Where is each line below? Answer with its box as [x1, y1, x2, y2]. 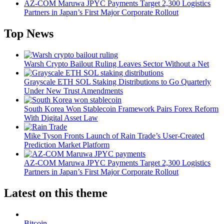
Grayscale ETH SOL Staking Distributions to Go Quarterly [24, 77, 211, 86]
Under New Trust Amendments [24, 86, 123, 95]
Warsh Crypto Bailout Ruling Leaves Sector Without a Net [24, 59, 209, 68]
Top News [4, 27, 53, 40]
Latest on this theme [4, 186, 107, 199]
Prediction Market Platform [24, 140, 109, 149]
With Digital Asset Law [24, 113, 98, 122]
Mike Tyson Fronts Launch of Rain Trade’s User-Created [24, 131, 204, 140]
